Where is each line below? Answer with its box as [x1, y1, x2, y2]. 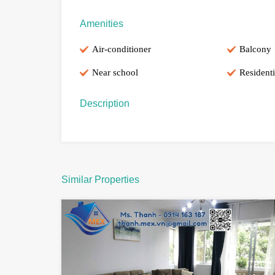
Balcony [239, 44, 271, 55]
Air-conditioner [92, 44, 151, 55]
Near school [92, 68, 138, 78]
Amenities [80, 18, 123, 29]
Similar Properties [61, 174, 139, 185]
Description [80, 98, 130, 109]
